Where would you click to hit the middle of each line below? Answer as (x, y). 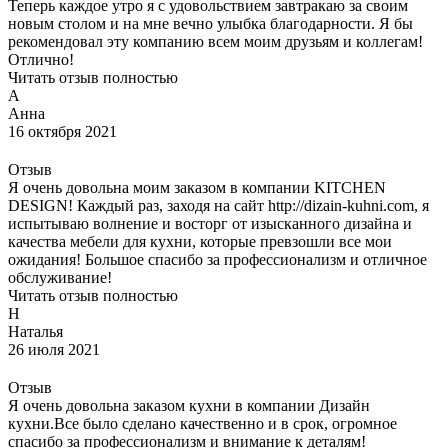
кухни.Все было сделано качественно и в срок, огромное (202, 423)
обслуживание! (60, 277)
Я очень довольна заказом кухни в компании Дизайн (189, 405)
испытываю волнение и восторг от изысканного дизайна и (210, 223)
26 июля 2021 (54, 349)
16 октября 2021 (62, 131)
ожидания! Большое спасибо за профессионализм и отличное (217, 259)
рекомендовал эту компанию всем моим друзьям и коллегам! (215, 41)
